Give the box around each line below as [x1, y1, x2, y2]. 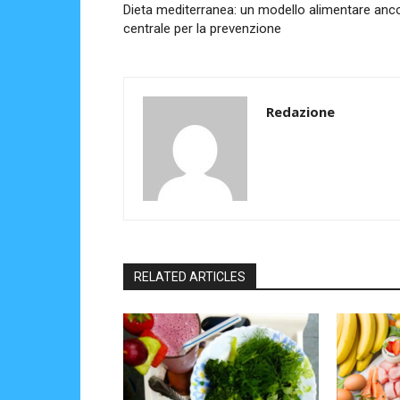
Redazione [266, 103, 335, 121]
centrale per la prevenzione [123, 21, 281, 37]
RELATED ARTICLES [134, 270, 246, 285]
